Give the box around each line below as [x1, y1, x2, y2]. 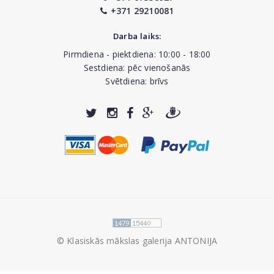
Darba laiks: [113, 31, 161, 42]
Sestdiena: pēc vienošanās [83, 62, 191, 73]
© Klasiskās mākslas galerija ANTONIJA [56, 234, 218, 246]
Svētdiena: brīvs [105, 75, 169, 87]
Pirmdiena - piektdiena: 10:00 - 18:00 [63, 48, 211, 60]
